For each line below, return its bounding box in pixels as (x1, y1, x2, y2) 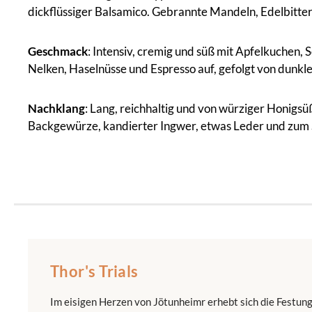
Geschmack (28, 43, 88, 58)
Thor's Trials (50, 261, 139, 281)
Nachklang (28, 100, 85, 116)
